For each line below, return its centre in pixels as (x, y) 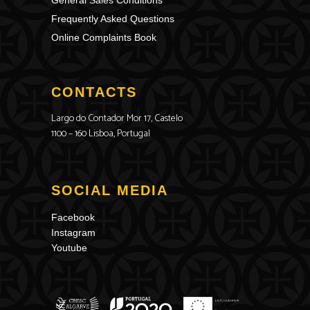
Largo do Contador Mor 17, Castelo (117, 119)
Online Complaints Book (104, 37)
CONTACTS (94, 92)
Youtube (69, 248)
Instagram (73, 232)
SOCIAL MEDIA (110, 190)
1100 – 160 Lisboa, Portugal (101, 134)
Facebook (73, 217)
